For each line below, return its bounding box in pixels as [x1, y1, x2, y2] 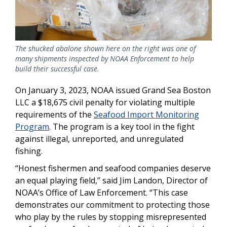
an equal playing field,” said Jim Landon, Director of [15, 175, 208, 186]
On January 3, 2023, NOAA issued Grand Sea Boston [15, 85, 211, 96]
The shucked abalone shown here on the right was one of [15, 44, 196, 54]
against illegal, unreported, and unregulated [15, 133, 183, 145]
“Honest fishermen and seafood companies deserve [15, 163, 211, 174]
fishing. [15, 145, 45, 157]
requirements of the [15, 109, 94, 121]
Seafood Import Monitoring [94, 109, 199, 121]
